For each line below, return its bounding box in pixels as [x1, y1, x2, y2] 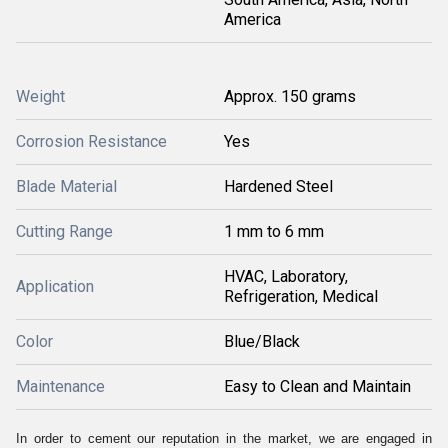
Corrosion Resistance [16, 132, 167, 151]
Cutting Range [16, 222, 113, 241]
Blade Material [16, 177, 117, 196]
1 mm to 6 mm [224, 222, 324, 241]
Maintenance [16, 377, 105, 396]
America [224, 10, 281, 29]
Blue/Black [224, 332, 300, 351]
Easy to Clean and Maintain [224, 377, 411, 396]
